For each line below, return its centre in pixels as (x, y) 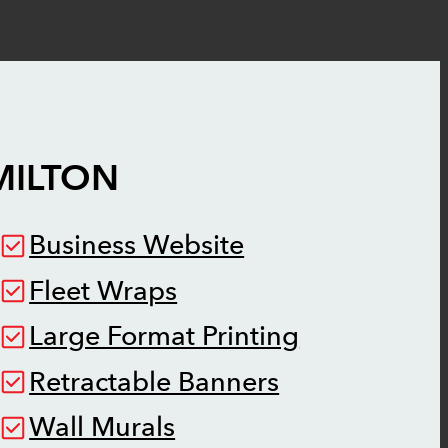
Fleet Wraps (103, 291)
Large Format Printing (164, 337)
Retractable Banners (154, 382)
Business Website (137, 246)
